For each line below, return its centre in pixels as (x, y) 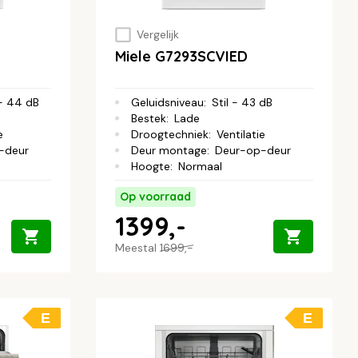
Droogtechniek (170, 135)
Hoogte (151, 167)
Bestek (149, 119)
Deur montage (169, 151)
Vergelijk (157, 35)
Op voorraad (155, 197)
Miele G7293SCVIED (181, 57)
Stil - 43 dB (242, 103)
